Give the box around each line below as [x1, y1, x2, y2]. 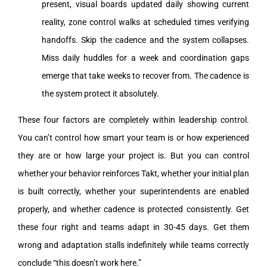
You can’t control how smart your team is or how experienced [18, 132, 249, 142]
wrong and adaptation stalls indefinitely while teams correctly [18, 240, 249, 250]
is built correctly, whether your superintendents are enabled [18, 186, 249, 196]
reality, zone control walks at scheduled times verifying [42, 17, 249, 27]
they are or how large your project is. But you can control [18, 150, 249, 160]
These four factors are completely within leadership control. [18, 114, 249, 125]
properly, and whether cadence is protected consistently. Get [18, 204, 249, 214]
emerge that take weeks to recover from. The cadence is [42, 70, 249, 80]
